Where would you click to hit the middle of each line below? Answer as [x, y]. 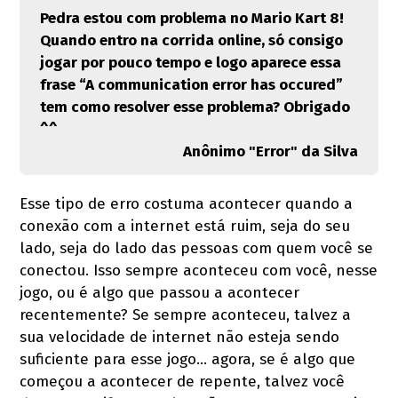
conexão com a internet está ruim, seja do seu [185, 226]
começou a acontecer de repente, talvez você [183, 381]
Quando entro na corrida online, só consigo [191, 40]
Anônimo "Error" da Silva [271, 151]
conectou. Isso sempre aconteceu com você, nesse [199, 270]
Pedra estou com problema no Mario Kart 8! [191, 18]
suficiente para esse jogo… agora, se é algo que [188, 359]
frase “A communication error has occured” [191, 84]
